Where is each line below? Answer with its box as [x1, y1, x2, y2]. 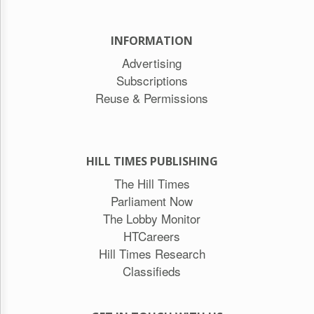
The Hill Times [114, 174, 190, 192]
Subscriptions [116, 71, 188, 89]
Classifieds [123, 261, 181, 280]
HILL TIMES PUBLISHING [86, 153, 218, 169]
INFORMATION [111, 32, 193, 48]
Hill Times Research [98, 244, 205, 262]
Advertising [122, 53, 182, 71]
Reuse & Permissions [95, 88, 208, 107]
